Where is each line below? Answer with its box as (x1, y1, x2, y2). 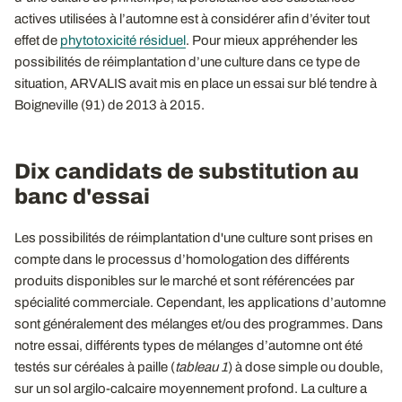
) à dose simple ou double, (228, 359, 383, 374)
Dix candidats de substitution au (14, 159, 359, 183)
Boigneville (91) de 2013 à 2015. (14, 97, 205, 112)
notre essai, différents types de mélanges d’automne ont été (14, 337, 363, 353)
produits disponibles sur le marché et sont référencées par (14, 273, 354, 288)
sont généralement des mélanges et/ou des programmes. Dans (14, 316, 383, 331)
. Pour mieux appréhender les (186, 32, 358, 48)
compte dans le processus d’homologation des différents (14, 251, 350, 267)
